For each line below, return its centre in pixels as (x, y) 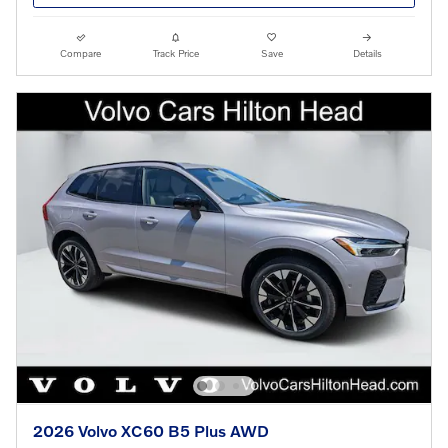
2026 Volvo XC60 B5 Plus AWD (151, 430)
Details (367, 52)
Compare (81, 52)
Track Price (176, 52)
